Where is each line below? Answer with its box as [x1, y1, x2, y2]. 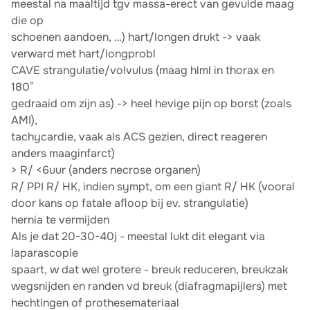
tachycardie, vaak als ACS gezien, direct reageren [11, 129, 267, 145]
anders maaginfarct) [11, 146, 115, 161]
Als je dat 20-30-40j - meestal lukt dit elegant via [11, 229, 265, 244]
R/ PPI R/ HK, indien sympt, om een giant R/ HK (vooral [11, 179, 295, 194]
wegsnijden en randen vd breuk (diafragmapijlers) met [11, 279, 287, 294]
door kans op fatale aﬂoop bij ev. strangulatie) [11, 196, 248, 211]
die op [11, 13, 44, 28]
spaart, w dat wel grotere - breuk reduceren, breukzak [11, 262, 288, 277]
